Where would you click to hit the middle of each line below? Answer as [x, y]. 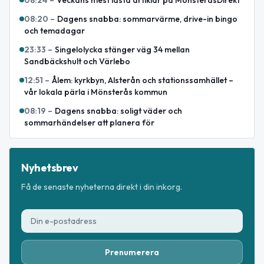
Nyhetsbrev [50, 167]
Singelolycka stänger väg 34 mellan [122, 49]
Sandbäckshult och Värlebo [77, 61]
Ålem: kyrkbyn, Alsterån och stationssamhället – [143, 80]
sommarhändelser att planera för [89, 122]
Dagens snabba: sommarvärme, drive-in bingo [147, 19]
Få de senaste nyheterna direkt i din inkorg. [102, 187]
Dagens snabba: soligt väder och [118, 110]
